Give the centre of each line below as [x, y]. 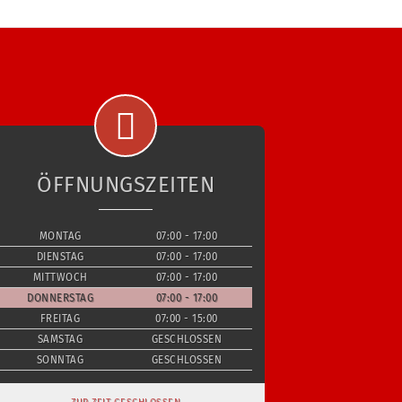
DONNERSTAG [61, 297]
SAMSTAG [60, 339]
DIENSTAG [60, 256]
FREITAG [60, 318]
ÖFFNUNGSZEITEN [126, 184]
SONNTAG [60, 359]
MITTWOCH [60, 277]
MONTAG [60, 236]
